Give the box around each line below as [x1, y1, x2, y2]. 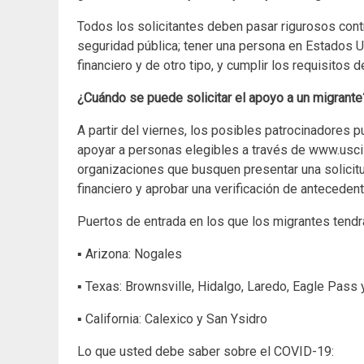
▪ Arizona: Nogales [77, 246, 182, 262]
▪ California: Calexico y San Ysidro [77, 311, 267, 327]
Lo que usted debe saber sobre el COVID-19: [77, 344, 334, 360]
